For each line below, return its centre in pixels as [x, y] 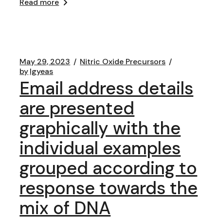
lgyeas [42, 71]
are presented [77, 108]
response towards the [109, 188]
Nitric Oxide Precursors [123, 62]
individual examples [100, 148]
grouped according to [109, 168]
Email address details [107, 88]
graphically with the [100, 128]
